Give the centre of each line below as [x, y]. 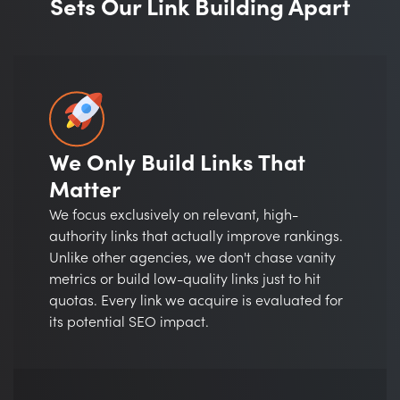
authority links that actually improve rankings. [196, 237]
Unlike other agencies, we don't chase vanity [192, 258]
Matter [85, 191]
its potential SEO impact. [129, 323]
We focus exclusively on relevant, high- [174, 216]
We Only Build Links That [177, 164]
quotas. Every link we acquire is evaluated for [196, 301]
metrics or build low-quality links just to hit [185, 280]
